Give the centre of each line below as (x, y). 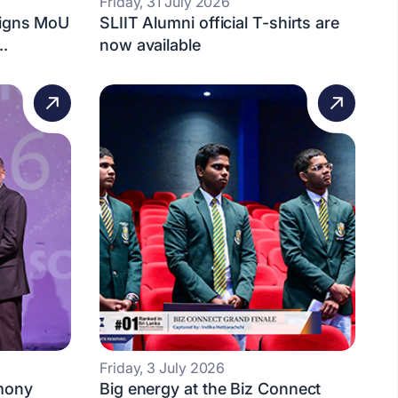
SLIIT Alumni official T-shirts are (219, 23)
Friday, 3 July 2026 (163, 368)
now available (150, 45)
